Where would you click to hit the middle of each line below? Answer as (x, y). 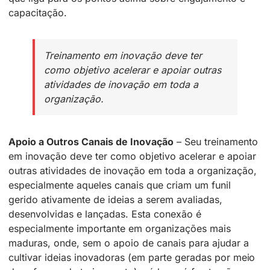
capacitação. (38, 13)
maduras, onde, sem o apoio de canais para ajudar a (129, 243)
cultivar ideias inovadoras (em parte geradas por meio (132, 258)
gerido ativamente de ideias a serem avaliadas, (115, 200)
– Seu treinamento (215, 142)
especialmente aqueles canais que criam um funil (120, 185)
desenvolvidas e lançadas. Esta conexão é (105, 214)
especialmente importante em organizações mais (120, 229)
